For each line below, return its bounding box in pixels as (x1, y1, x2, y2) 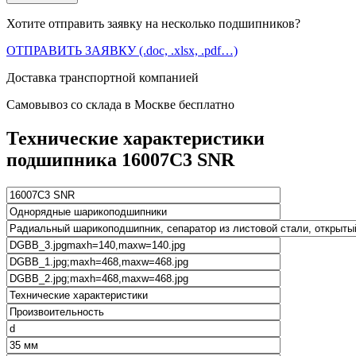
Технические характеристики (6, 127, 265, 149)
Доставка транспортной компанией (6, 70, 199, 84)
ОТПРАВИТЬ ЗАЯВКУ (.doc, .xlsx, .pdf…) (6, 43, 238, 57)
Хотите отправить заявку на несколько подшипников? (6, 16, 300, 30)
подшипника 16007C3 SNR (6, 149, 234, 170)
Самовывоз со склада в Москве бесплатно (6, 97, 234, 111)
